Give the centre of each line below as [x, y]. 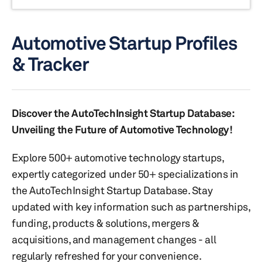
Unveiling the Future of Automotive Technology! [122, 129]
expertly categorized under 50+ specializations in [125, 174]
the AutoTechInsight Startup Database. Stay [112, 190]
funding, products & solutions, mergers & [106, 223]
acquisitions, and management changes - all [114, 239]
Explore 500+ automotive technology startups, [118, 157]
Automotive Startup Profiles [125, 43]
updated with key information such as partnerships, [131, 206]
